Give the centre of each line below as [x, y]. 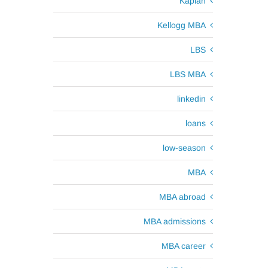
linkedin [191, 99]
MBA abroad [182, 197]
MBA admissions [175, 221]
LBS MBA [188, 74]
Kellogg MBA [182, 25]
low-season [184, 148]
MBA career [184, 246]
